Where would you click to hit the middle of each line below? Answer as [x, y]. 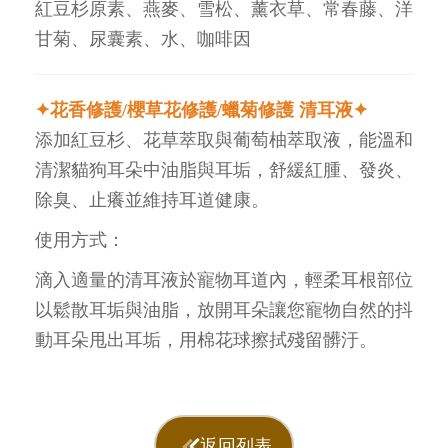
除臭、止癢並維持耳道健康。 [152, 199]
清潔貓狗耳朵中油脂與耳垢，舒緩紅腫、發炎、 [224, 169]
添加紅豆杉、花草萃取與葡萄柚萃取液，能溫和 [224, 139]
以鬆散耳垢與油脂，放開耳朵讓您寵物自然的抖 [224, 309]
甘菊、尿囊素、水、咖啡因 [143, 38]
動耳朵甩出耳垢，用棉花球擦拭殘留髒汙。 [206, 339]
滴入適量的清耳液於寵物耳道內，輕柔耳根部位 [224, 279]
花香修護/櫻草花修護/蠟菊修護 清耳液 [201, 109]
